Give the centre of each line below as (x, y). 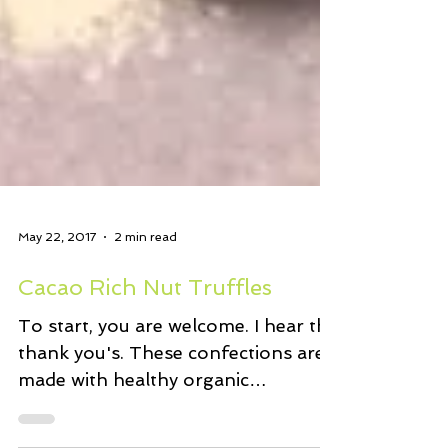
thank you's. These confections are (171, 380)
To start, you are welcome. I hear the (178, 353)
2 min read (145, 264)
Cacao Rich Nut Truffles (145, 314)
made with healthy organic (133, 407)
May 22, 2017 (57, 264)
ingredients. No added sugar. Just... (170, 434)
